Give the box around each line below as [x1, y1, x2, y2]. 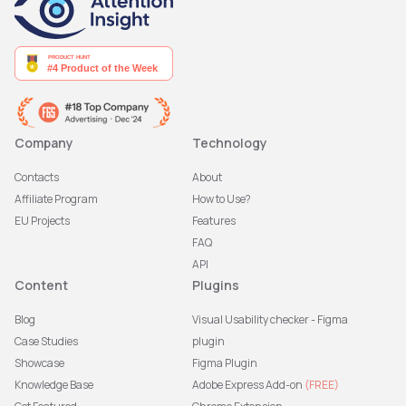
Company [14, 134, 73, 152]
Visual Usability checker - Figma [191, 312, 348, 328]
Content [14, 276, 68, 295]
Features [191, 213, 236, 229]
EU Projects [14, 213, 70, 229]
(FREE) [304, 377, 339, 393]
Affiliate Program [14, 191, 98, 208]
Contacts [14, 169, 59, 186]
